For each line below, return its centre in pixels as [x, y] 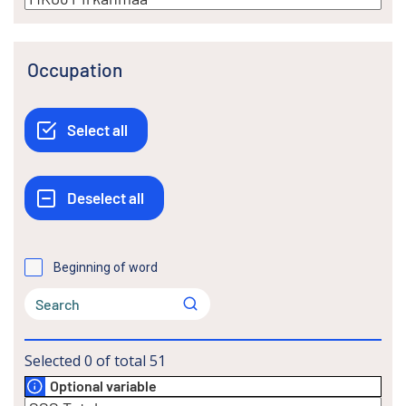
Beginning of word [106, 267]
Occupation [81, 69]
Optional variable [103, 386]
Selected [53, 360]
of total [121, 360]
